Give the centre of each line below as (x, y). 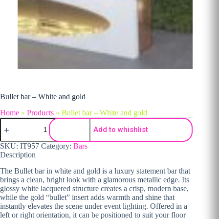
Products (40, 112)
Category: (57, 146)
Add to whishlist (121, 130)
